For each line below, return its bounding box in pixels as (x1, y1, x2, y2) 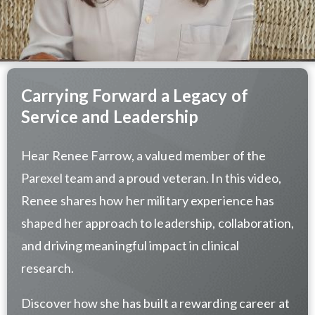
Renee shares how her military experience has (21, 193, 275, 209)
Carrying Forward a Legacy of (21, 85, 248, 106)
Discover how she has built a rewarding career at (21, 295, 290, 311)
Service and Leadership (21, 106, 199, 127)
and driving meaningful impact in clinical (21, 238, 240, 254)
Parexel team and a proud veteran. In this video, (21, 170, 281, 186)
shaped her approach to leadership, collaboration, (21, 215, 294, 231)
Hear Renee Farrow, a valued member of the (21, 148, 266, 164)
